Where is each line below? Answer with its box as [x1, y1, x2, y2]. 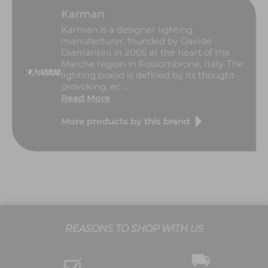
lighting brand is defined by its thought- [60, 69, 238, 81]
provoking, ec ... [60, 80, 128, 92]
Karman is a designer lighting [60, 23, 193, 35]
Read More [60, 92, 110, 103]
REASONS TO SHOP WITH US [65, 223, 203, 234]
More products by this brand [60, 115, 190, 127]
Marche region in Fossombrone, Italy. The [60, 57, 243, 69]
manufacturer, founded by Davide [60, 35, 212, 47]
